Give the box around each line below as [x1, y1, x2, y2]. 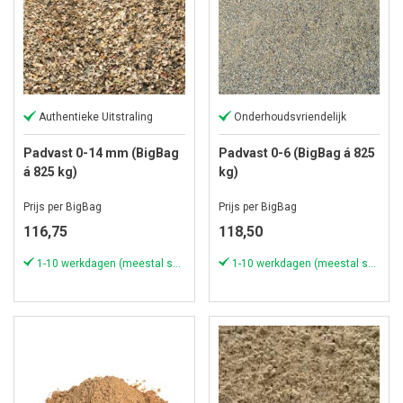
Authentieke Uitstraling [39, 111, 153, 123]
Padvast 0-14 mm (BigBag [23, 146, 179, 160]
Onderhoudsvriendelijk [233, 111, 346, 123]
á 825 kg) [23, 165, 77, 179]
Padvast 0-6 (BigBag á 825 [218, 146, 375, 160]
